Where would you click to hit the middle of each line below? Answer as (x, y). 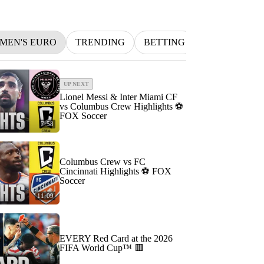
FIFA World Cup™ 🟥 (102, 248)
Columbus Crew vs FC (103, 162)
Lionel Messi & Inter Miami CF (118, 97)
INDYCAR (226, 42)
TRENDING (100, 42)
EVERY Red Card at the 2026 (116, 238)
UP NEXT (76, 84)
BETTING (164, 42)
